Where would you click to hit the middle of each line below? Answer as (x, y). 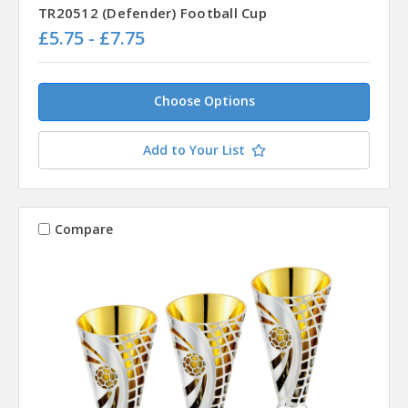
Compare (83, 229)
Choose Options (204, 101)
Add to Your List (194, 150)
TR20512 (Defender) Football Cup (153, 13)
